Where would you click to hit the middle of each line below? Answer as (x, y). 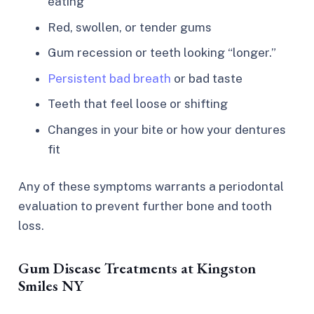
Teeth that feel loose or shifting (138, 104)
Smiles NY (50, 286)
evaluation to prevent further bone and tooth (145, 206)
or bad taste (207, 78)
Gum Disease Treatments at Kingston (137, 268)
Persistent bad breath (109, 78)
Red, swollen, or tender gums (130, 27)
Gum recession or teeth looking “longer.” (162, 53)
